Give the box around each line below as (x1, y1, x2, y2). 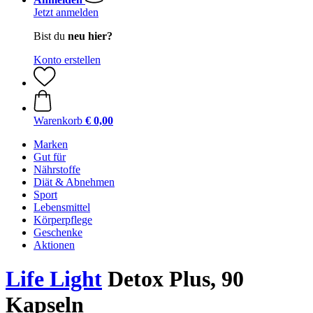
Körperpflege (34, 214, 92, 226)
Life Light (6, 266, 102, 292)
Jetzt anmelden (34, 6, 99, 18)
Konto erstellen (34, 54, 101, 66)
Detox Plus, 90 (102, 266, 244, 292)
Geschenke (34, 226, 82, 238)
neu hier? (68, 30, 112, 42)
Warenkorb (34, 115, 82, 126)
